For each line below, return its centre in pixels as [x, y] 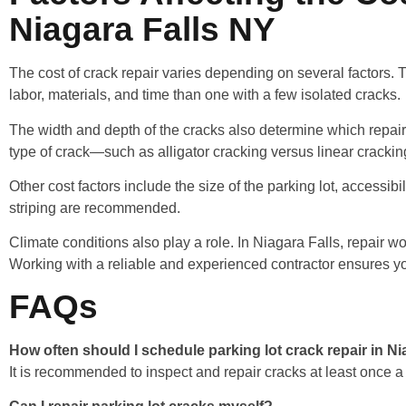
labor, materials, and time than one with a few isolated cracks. [205, 95]
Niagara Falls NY [142, 30]
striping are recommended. [95, 208]
